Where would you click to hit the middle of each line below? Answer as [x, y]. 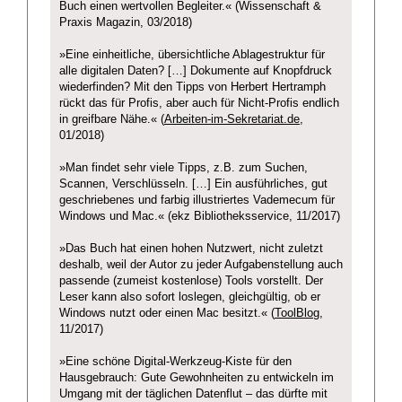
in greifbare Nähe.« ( [112, 120]
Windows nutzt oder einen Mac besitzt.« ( [167, 314]
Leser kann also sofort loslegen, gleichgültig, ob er [190, 297]
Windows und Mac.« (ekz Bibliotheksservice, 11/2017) [200, 217]
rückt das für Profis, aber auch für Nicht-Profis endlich [199, 104]
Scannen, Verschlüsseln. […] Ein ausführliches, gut [193, 184]
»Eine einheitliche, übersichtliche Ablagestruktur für [192, 55]
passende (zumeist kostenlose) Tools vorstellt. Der [191, 281]
